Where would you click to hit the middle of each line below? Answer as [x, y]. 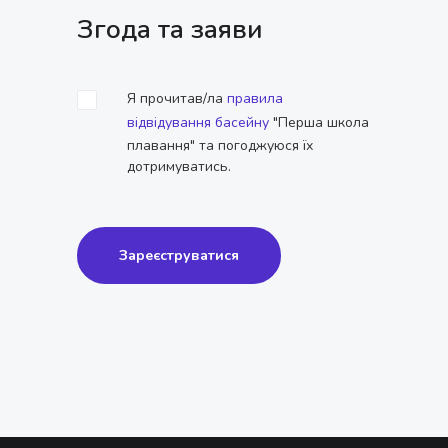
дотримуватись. [179, 166]
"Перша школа [319, 122]
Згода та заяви [170, 29]
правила [255, 98]
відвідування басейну [198, 122]
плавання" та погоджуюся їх [220, 145]
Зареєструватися [179, 255]
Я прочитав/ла [177, 98]
